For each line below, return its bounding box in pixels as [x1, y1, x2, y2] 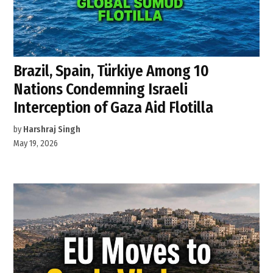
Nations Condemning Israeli [13, 80, 188, 99]
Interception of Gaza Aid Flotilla [13, 98, 214, 118]
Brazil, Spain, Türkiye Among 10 [13, 62, 210, 81]
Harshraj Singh [23, 124, 81, 135]
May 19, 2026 [13, 138, 58, 149]
